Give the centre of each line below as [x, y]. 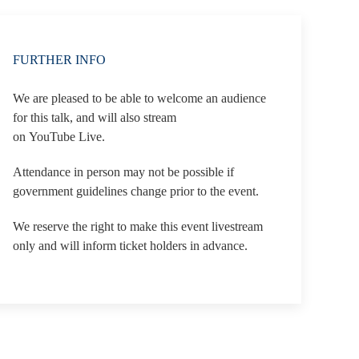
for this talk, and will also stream [95, 117]
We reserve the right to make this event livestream [138, 226]
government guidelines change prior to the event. [136, 191]
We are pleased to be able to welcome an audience [140, 98]
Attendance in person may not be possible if [124, 171]
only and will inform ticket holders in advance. [131, 245]
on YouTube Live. [59, 136]
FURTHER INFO [60, 59]
